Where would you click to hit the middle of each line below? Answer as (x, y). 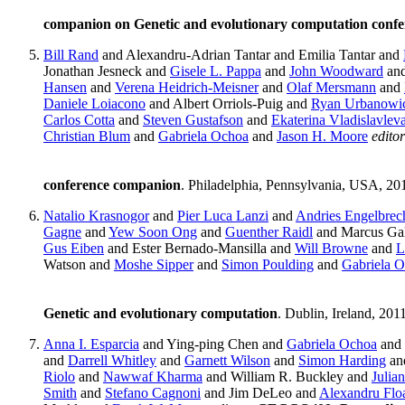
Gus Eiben (74, 249)
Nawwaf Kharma (153, 377)
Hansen (65, 88)
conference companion (112, 185)
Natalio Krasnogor (96, 216)
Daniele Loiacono (94, 104)
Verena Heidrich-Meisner (187, 88)
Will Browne (331, 249)
